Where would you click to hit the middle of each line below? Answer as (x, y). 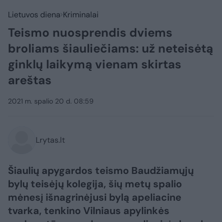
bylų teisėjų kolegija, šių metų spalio (95, 184)
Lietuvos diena (34, 15)
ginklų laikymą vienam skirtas (95, 64)
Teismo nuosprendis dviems (90, 32)
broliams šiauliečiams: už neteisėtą (111, 48)
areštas (30, 80)
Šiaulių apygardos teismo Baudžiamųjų (101, 170)
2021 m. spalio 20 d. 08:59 (51, 101)
